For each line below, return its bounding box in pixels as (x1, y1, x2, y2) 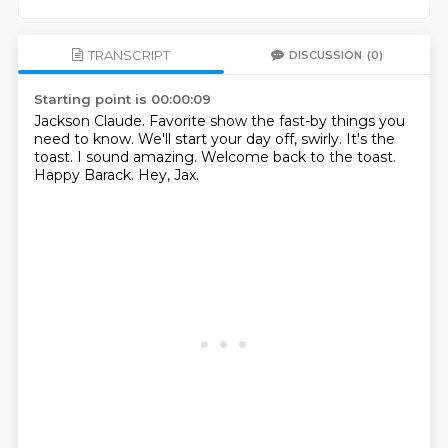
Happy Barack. (33, 166, 138, 184)
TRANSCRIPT (87, 46, 170, 63)
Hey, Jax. (137, 166, 199, 184)
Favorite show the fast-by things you (148, 112, 405, 130)
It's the (345, 130, 395, 148)
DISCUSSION (289, 47, 363, 62)
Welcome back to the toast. (200, 148, 396, 166)
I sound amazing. (76, 148, 201, 166)
